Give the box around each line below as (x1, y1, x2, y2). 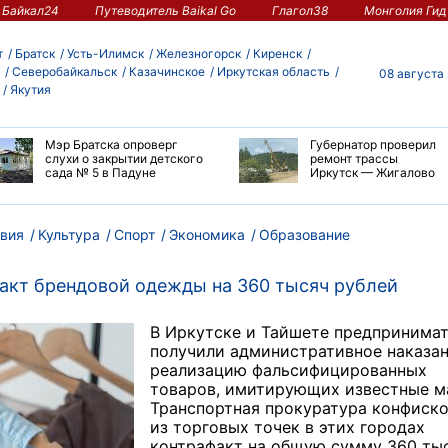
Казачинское (129, 64, 205, 80)
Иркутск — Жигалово (309, 164, 435, 180)
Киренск (253, 46, 302, 62)
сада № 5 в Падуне (44, 164, 156, 180)
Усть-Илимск (67, 46, 144, 62)
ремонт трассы (309, 150, 398, 166)
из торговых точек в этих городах (150, 417, 425, 438)
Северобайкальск (12, 64, 117, 80)
